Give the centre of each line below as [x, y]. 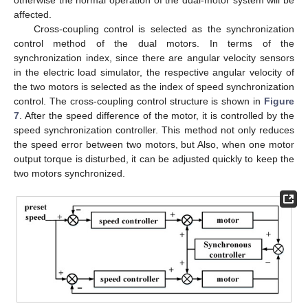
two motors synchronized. [69, 173]
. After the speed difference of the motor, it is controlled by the [157, 115]
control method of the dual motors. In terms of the [154, 43]
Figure [279, 101]
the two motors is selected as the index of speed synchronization [154, 86]
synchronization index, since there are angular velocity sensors [154, 57]
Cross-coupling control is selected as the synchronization [164, 29]
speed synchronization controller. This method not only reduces [154, 130]
